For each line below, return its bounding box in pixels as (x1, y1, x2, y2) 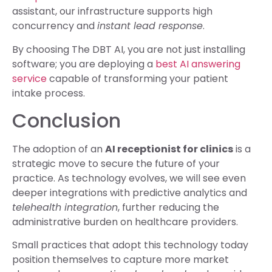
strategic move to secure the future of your (12, 157, 220, 171)
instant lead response (97, 19, 203, 33)
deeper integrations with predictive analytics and (12, 186, 247, 200)
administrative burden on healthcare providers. (12, 215, 238, 229)
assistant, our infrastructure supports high (12, 4, 212, 19)
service (12, 71, 47, 86)
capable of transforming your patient (47, 71, 228, 86)
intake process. (12, 86, 85, 100)
